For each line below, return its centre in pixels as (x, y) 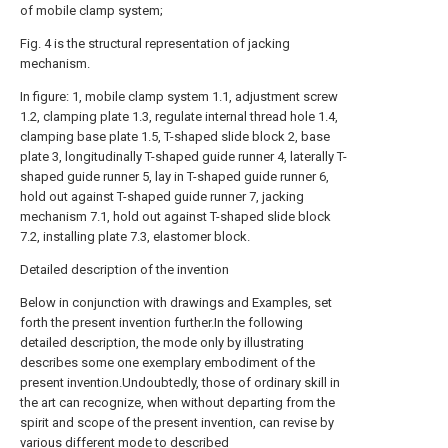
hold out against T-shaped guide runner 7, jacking (162, 196)
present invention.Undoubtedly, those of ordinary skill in (180, 382)
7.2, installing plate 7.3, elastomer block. (135, 236)
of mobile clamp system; (91, 10)
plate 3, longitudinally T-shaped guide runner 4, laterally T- (183, 156)
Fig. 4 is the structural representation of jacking (155, 43)
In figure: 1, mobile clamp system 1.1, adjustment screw (179, 96)
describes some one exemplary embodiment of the (167, 362)
